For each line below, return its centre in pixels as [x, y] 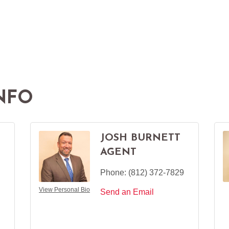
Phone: [113, 172]
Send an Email [127, 192]
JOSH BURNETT [140, 138]
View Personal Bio [64, 189]
